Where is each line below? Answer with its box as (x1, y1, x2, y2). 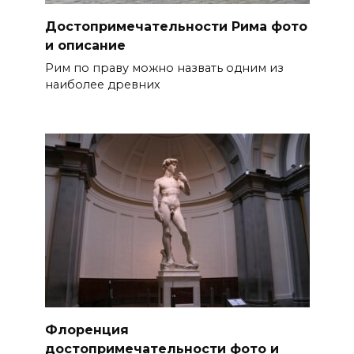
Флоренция (44, 322, 129, 337)
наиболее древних (44, 77, 160, 92)
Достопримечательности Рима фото (44, 18, 307, 34)
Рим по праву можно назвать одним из (44, 60, 284, 75)
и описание (44, 37, 126, 53)
